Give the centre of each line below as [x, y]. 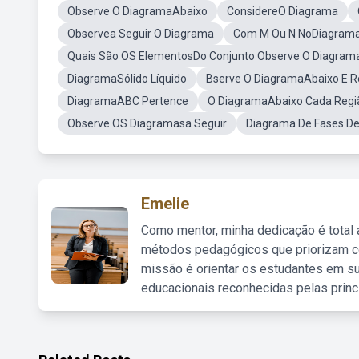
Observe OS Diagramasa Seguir [147, 123]
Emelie [165, 204]
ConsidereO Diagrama [282, 11]
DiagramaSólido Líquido [127, 79]
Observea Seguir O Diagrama [141, 34]
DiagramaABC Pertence [128, 101]
